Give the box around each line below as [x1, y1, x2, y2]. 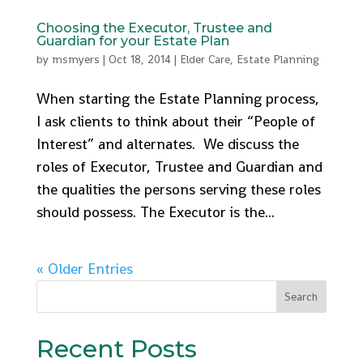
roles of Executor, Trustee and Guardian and [36, 157, 322, 176]
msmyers [51, 52, 100, 66]
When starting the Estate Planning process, [36, 89, 319, 108]
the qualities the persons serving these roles [36, 180, 321, 199]
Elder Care [179, 52, 230, 66]
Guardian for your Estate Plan [36, 33, 236, 49]
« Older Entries [36, 259, 133, 278]
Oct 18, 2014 [108, 52, 171, 66]
